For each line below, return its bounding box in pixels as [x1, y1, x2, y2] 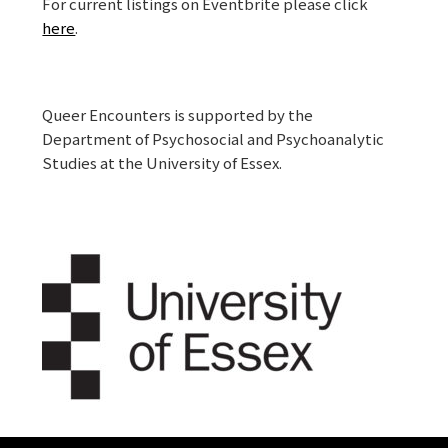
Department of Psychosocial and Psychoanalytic [42, 127, 385, 149]
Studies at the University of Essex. [42, 151, 283, 173]
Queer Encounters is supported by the [42, 103, 314, 125]
